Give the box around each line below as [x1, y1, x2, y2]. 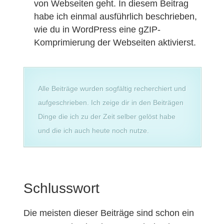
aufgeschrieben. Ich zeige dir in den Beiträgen [37, 98, 183, 106]
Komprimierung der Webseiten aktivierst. [33, 37, 196, 47]
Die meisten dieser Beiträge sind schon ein [23, 208, 194, 218]
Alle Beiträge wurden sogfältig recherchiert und [37, 84, 186, 92]
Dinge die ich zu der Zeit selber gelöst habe [37, 112, 175, 120]
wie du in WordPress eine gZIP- [33, 24, 160, 34]
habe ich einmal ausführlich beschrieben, [33, 11, 197, 21]
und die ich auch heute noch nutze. [37, 126, 149, 134]
